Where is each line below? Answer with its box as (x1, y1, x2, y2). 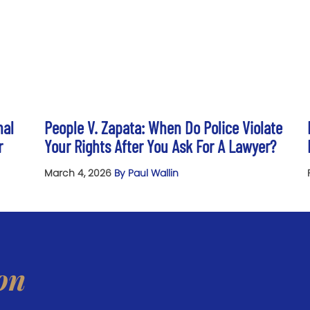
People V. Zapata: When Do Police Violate (44, 117, 282, 138)
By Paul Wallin (114, 166, 179, 181)
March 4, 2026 (44, 166, 114, 181)
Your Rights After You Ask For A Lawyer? (44, 136, 276, 157)
